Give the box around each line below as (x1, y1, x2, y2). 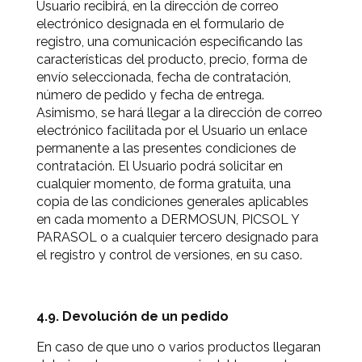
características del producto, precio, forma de (36, 52, 307, 67)
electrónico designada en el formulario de (36, 16, 284, 32)
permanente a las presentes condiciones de (36, 141, 296, 156)
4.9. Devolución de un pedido (36, 309, 229, 324)
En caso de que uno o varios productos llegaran (36, 339, 321, 355)
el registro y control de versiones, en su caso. (36, 247, 302, 263)
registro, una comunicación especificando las (36, 34, 303, 49)
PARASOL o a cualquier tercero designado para (36, 229, 318, 245)
